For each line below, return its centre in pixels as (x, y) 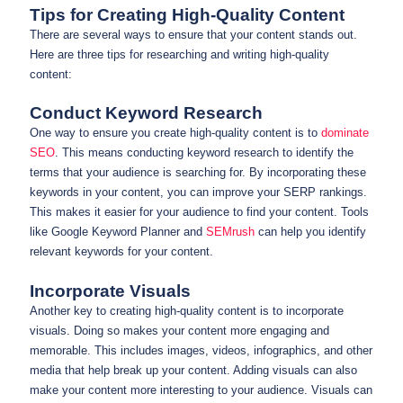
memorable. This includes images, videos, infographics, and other (201, 350)
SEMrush (230, 232)
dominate (345, 133)
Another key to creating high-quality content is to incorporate (187, 310)
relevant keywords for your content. (121, 252)
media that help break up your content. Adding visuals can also (193, 370)
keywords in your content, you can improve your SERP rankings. (198, 193)
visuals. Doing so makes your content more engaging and (179, 330)
